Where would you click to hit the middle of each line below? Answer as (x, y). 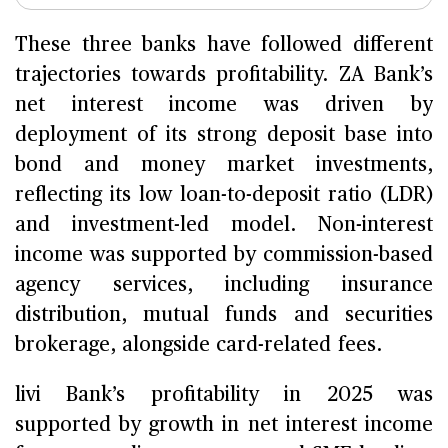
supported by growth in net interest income (224, 424)
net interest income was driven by (224, 104)
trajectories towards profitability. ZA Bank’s (224, 74)
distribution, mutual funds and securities (224, 314)
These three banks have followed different (224, 44)
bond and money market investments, (224, 164)
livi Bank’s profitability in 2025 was (224, 394)
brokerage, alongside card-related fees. (198, 344)
